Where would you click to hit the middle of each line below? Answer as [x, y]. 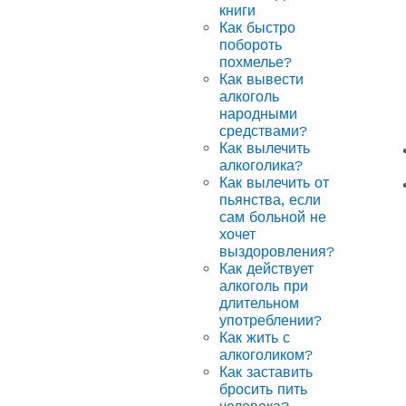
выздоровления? [277, 251]
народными [258, 113]
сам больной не [273, 217]
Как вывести [261, 79]
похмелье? [256, 62]
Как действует [266, 268]
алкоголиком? [266, 354]
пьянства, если [270, 199]
